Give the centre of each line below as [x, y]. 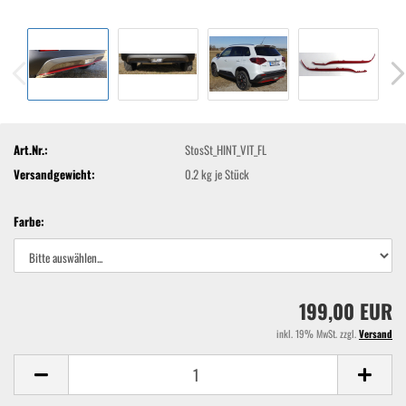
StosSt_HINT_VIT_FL [226, 149]
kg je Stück [224, 174]
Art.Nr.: [31, 149]
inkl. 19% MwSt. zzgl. [318, 333]
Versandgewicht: [54, 174]
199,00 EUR [346, 311]
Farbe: [29, 221]
